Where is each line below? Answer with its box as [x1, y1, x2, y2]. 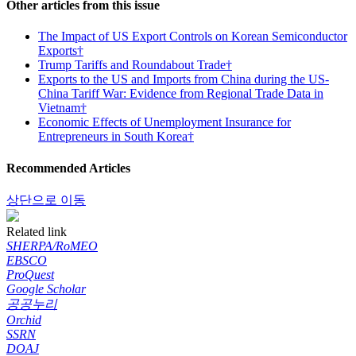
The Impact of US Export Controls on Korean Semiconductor [38, 29, 347, 44]
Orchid [6, 312, 41, 327]
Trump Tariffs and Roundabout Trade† [38, 58, 232, 72]
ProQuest [6, 267, 54, 281]
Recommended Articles [6, 161, 130, 175]
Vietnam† [38, 101, 87, 115]
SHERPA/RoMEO [6, 238, 98, 253]
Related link [6, 224, 67, 238]
